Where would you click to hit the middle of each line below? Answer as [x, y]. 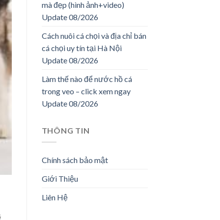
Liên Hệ [55, 197]
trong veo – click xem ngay [86, 91]
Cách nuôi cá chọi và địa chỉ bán [94, 35]
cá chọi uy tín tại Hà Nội [82, 48]
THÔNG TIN [66, 130]
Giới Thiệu [60, 179]
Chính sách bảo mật [75, 160]
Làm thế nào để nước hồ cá [87, 79]
